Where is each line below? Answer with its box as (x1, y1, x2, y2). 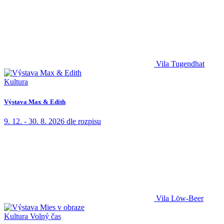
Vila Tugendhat (156, 59, 204, 68)
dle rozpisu (66, 116, 101, 125)
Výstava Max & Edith (4, 97, 65, 105)
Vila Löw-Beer (156, 193, 203, 202)
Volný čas (30, 211, 61, 220)
